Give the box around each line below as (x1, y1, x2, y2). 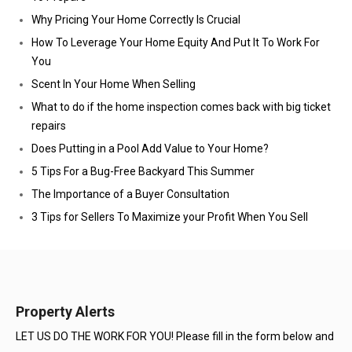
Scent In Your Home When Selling (31, 78, 196, 90)
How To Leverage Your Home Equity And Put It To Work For (31, 36, 320, 49)
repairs (31, 119, 66, 132)
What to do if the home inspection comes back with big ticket (31, 101, 331, 113)
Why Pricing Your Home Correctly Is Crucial (31, 13, 240, 26)
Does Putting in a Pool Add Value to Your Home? (31, 142, 269, 155)
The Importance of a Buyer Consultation (31, 188, 229, 200)
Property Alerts (16, 303, 115, 320)
